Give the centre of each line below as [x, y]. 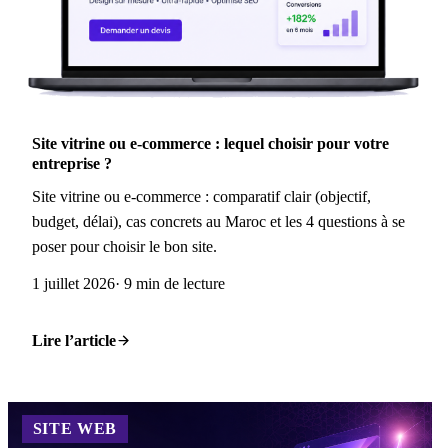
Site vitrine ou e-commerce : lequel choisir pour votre [210, 144]
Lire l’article [74, 340]
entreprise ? [72, 164]
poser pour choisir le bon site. [124, 246]
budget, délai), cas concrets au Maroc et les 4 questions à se [218, 221]
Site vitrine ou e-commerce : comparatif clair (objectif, [201, 196]
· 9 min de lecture [170, 283]
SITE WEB [74, 428]
